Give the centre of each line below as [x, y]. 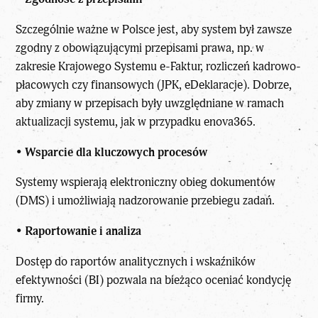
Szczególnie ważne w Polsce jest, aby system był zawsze [154, 29]
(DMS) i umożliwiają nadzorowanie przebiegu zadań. [146, 201]
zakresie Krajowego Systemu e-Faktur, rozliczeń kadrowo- [159, 66]
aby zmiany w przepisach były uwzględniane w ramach [150, 103]
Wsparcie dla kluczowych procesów [116, 152]
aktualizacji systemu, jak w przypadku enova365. [136, 121]
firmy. [30, 299]
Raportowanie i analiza [83, 231]
